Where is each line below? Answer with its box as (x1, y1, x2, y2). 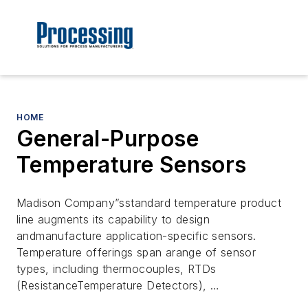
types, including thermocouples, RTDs (16, 262, 217, 276)
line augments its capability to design (16, 212, 210, 227)
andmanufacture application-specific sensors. (16, 229, 256, 243)
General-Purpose (16, 125, 199, 153)
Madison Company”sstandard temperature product (16, 196, 281, 210)
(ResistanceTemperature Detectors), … (16, 278, 220, 293)
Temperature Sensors (16, 151, 247, 179)
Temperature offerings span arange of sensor (16, 245, 256, 260)
